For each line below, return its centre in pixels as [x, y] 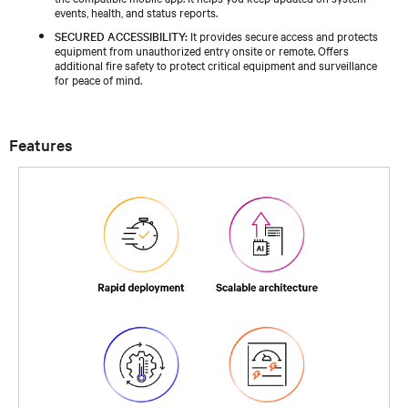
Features [41, 144]
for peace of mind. [98, 79]
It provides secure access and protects [283, 35]
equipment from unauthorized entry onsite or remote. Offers [202, 50]
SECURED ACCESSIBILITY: [121, 35]
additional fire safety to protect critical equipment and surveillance [216, 64]
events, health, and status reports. [136, 11]
